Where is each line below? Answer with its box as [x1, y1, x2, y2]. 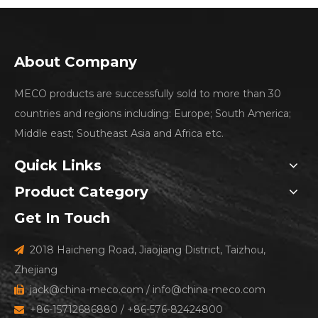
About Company [14, 53, 137, 71]
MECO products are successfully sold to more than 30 [14, 87, 281, 101]
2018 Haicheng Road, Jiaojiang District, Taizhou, [24, 243, 265, 257]
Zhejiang [14, 263, 57, 277]
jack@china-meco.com [30, 283, 143, 297]
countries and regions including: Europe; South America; [14, 107, 291, 121]
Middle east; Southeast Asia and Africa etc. [14, 127, 224, 141]
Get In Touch [14, 209, 110, 227]
